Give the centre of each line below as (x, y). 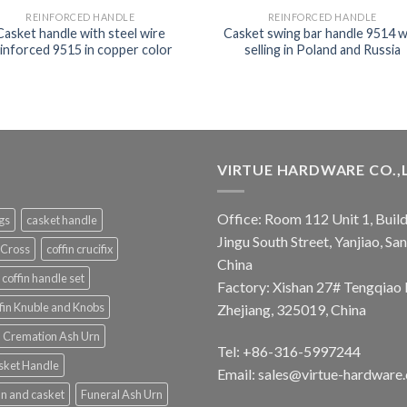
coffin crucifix (79, 249)
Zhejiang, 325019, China (292, 310)
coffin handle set (43, 278)
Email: (238, 374)
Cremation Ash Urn (51, 337)
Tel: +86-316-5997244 (289, 352)
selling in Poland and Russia (322, 49)
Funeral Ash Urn (122, 395)
